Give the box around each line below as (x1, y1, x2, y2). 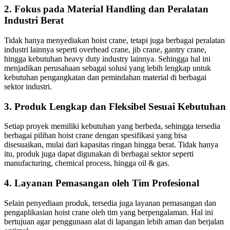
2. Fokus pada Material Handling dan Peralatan (4, 4, 208, 15)
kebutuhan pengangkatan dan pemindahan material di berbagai (4, 72, 206, 82)
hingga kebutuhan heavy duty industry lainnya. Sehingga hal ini (4, 54, 210, 63)
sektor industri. (4, 82, 52, 91)
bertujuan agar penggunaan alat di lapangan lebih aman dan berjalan (4, 217, 224, 226)
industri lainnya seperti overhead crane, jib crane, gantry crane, (4, 45, 206, 54)
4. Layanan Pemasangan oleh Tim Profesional (4, 177, 199, 188)
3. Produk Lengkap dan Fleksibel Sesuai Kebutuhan (4, 101, 226, 112)
